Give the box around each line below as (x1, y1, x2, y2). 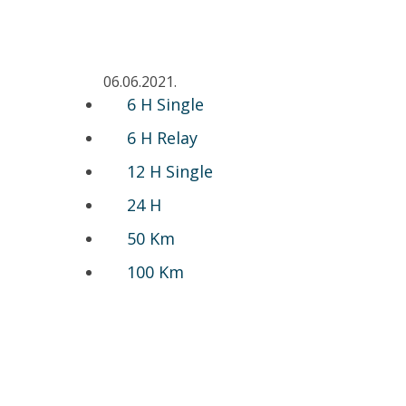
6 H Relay (127, 126, 198, 149)
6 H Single (127, 92, 204, 115)
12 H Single (127, 159, 213, 182)
